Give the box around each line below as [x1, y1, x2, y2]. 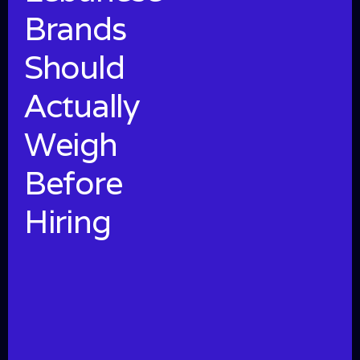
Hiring [24, 200, 111, 243]
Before [24, 162, 123, 204]
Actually [24, 84, 139, 127]
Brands [24, 7, 126, 50]
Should [24, 46, 125, 88]
